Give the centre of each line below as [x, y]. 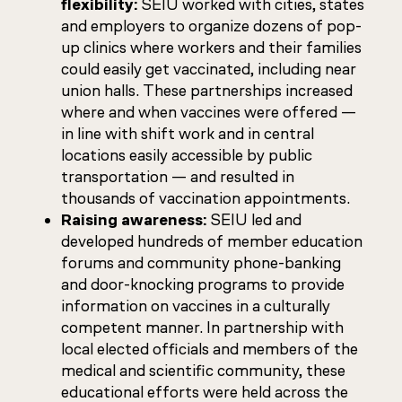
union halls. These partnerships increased [207, 91]
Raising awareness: [134, 220]
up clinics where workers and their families [211, 48]
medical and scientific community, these [203, 371]
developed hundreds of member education [212, 241]
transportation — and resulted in [178, 177]
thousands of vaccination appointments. [205, 198]
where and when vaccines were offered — [209, 112]
